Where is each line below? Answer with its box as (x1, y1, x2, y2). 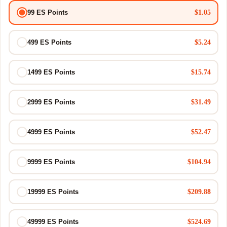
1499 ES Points (27, 68, 75, 76)
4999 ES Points (27, 128, 75, 136)
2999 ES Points (27, 98, 75, 106)
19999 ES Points (27, 188, 79, 196)
